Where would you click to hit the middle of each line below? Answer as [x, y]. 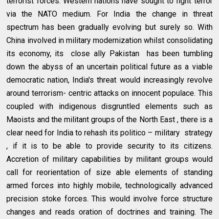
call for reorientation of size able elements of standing [109, 172]
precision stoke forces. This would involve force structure [109, 198]
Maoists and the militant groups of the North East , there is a [109, 119]
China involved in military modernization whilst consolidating [109, 40]
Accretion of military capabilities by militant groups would [109, 159]
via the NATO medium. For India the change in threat [109, 14]
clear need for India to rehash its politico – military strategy [109, 132]
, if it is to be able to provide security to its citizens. [109, 146]
